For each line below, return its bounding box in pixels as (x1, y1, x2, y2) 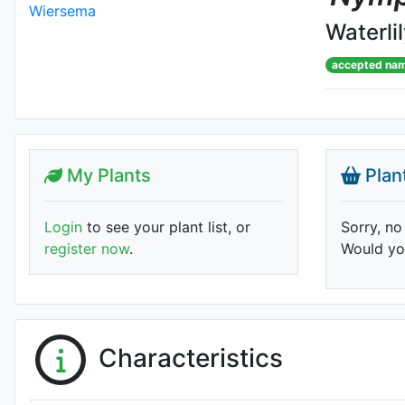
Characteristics (99, 342, 283, 373)
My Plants (62, 165, 151, 186)
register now (44, 240, 129, 258)
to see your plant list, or (82, 218, 250, 236)
